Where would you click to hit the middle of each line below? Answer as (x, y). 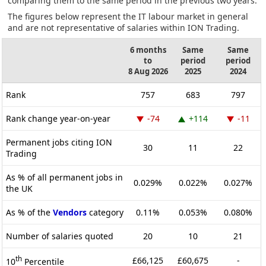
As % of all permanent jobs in (64, 177)
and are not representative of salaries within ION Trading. (123, 27)
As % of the (29, 212)
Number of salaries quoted (60, 236)
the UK (19, 188)
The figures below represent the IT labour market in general (128, 16)
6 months (148, 50)
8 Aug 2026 (148, 71)
